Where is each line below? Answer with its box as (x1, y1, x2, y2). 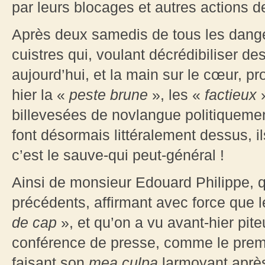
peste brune (69, 86, 148, 104)
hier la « (12, 86, 69, 104)
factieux (205, 86, 261, 104)
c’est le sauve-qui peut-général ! (12, 147, 224, 164)
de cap (12, 214, 61, 231)
